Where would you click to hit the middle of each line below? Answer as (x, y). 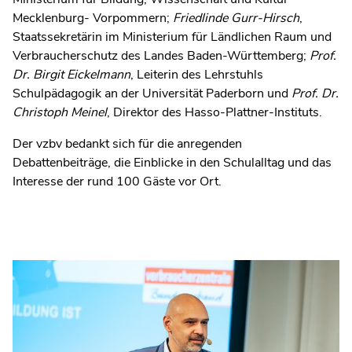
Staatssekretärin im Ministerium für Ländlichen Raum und (172, 37)
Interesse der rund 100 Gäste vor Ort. (117, 181)
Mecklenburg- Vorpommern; (93, 18)
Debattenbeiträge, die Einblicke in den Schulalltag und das (172, 162)
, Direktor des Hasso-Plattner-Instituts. (214, 112)
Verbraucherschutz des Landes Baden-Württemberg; (161, 55)
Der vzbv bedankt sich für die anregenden (127, 143)
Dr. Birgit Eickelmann (71, 74)
